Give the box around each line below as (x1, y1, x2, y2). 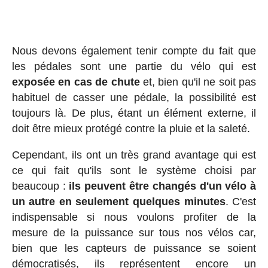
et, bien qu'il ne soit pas (139, 76, 257, 89)
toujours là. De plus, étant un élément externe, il (11, 107, 257, 120)
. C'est (225, 196, 257, 208)
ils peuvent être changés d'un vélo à (69, 180, 257, 193)
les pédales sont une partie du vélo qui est (11, 60, 257, 73)
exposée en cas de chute (11, 76, 140, 89)
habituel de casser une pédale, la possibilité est (11, 92, 257, 104)
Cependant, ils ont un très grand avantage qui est (11, 149, 257, 162)
